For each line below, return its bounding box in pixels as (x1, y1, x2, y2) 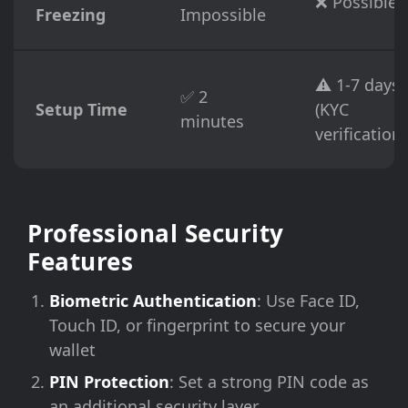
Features (27, 245, 133, 278)
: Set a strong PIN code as (169, 371, 369, 393)
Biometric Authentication (49, 290, 257, 311)
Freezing (36, 4, 106, 25)
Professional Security (27, 217, 284, 250)
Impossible (180, 4, 266, 25)
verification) (315, 123, 406, 145)
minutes (180, 110, 244, 132)
